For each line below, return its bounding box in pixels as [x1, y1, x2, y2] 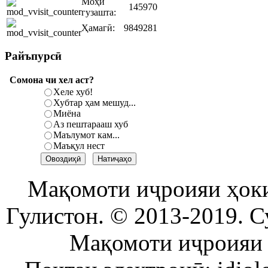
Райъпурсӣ [5, 49, 62, 62]
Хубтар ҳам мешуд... [53, 97, 136, 108]
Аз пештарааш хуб [53, 118, 129, 129]
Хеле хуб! [53, 86, 93, 97]
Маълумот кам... [53, 129, 120, 140]
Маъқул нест [53, 140, 105, 151]
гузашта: [81, 7, 116, 18]
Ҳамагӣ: [81, 23, 115, 33]
